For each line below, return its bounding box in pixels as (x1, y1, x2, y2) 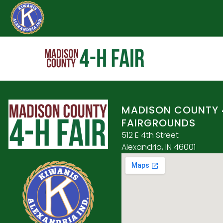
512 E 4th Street (121, 129, 179, 141)
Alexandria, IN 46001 (121, 141, 196, 153)
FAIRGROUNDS (121, 116, 196, 130)
